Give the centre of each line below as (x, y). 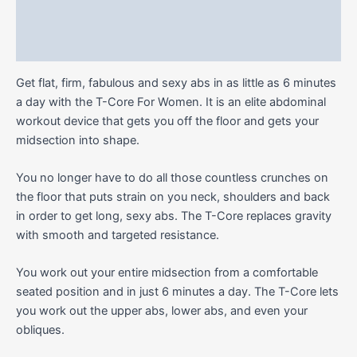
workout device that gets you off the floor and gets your (167, 121)
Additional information (79, 16)
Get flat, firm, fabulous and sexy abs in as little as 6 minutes (176, 82)
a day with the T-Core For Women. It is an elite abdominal (171, 102)
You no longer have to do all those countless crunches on (172, 177)
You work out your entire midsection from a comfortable (167, 273)
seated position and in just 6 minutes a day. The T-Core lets (177, 292)
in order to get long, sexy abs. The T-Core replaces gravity (174, 216)
